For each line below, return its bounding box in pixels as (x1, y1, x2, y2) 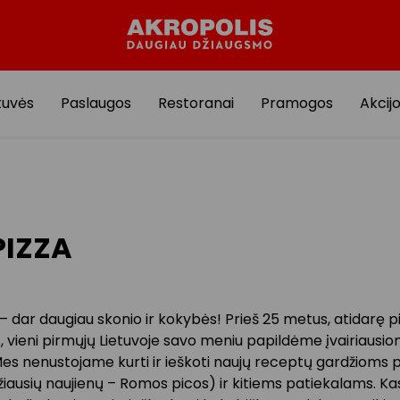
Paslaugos (60, 93, 131, 113)
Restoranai (157, 93, 234, 113)
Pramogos (260, 93, 333, 113)
